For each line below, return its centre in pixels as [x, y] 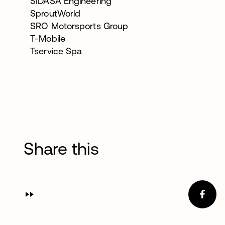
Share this [61, 148]
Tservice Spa [56, 51]
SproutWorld [55, 13]
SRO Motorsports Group [79, 26]
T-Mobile [49, 38]
